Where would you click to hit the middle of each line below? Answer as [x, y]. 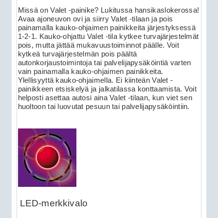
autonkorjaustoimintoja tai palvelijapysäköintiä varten [104, 63]
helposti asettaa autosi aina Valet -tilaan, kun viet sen [105, 98]
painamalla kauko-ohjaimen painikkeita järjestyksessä [107, 27]
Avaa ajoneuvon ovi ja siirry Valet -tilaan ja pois [95, 19]
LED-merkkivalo [54, 203]
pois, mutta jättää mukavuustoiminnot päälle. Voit [98, 45]
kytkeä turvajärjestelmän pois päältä [77, 54]
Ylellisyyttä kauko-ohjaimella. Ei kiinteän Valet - [95, 80]
